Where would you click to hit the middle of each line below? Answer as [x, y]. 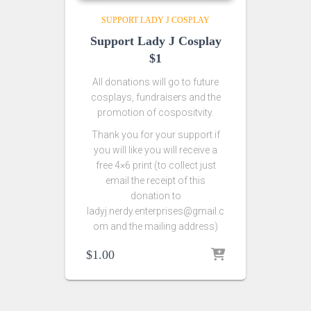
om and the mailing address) [155, 226]
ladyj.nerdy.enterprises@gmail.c [155, 211]
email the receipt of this [155, 180]
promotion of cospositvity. [155, 112]
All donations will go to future [155, 82]
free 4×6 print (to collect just [155, 165]
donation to [155, 196]
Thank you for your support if [155, 135]
